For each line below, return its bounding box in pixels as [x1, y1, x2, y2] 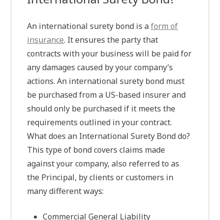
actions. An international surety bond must [27, 76, 185, 87]
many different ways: [27, 186, 106, 197]
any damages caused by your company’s [27, 62, 173, 73]
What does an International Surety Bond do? [27, 131, 191, 142]
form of [151, 21, 178, 32]
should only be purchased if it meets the [27, 103, 176, 114]
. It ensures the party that [64, 34, 159, 46]
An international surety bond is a [27, 21, 151, 32]
